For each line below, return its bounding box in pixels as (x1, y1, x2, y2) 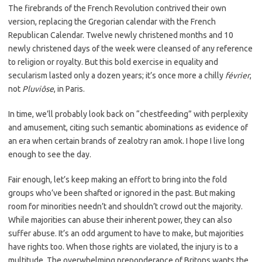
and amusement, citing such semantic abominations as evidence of (8, 122, 248, 132)
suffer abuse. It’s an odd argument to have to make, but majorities (8, 228, 244, 238)
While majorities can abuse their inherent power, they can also (8, 215, 232, 225)
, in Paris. (54, 84, 85, 94)
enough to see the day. (8, 149, 91, 159)
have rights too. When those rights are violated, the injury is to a (8, 242, 238, 251)
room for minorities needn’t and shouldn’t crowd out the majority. (8, 201, 243, 211)
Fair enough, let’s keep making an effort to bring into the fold (8, 174, 227, 184)
